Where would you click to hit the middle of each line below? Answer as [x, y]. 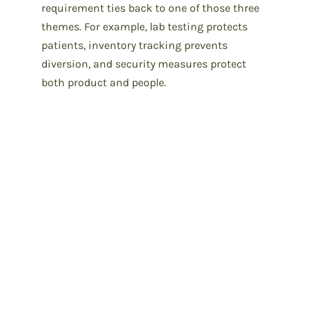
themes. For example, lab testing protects [144, 26]
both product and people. [104, 82]
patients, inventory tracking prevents [134, 45]
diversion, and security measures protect [144, 63]
